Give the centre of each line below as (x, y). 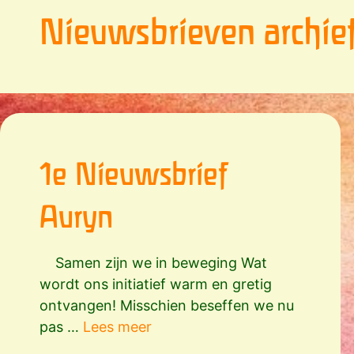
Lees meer (117, 327)
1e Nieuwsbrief (134, 173)
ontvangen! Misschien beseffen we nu (167, 305)
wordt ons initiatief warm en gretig (156, 284)
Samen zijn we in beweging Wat (153, 263)
